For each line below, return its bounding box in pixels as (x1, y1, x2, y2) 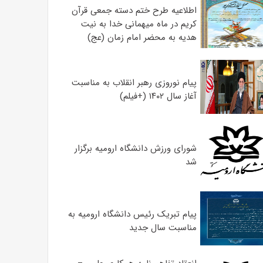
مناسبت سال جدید (129, 221, 197, 235)
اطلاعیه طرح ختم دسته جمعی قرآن (71, 3, 197, 18)
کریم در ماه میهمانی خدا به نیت (80, 16, 197, 31)
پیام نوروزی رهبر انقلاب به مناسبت (71, 76, 197, 90)
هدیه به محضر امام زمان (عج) (87, 30, 197, 45)
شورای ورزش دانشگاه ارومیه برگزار (74, 141, 197, 156)
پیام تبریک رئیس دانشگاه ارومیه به (68, 207, 197, 221)
